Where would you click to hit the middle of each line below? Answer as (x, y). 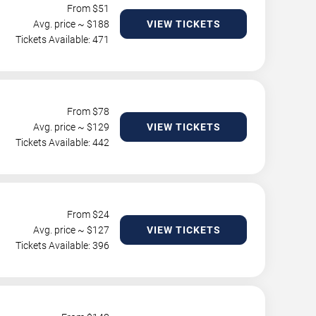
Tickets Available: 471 (62, 39)
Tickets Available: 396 (62, 245)
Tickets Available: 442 (62, 142)
